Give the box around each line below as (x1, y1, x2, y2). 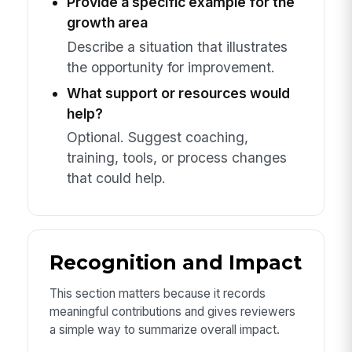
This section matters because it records (49, 285, 266, 301)
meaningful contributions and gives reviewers (49, 303, 295, 319)
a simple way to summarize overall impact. (49, 321, 280, 337)
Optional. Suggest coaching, (66, 129, 248, 146)
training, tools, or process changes (66, 149, 287, 167)
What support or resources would (66, 84, 290, 101)
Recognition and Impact (49, 250, 302, 274)
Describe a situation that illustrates (66, 38, 288, 55)
